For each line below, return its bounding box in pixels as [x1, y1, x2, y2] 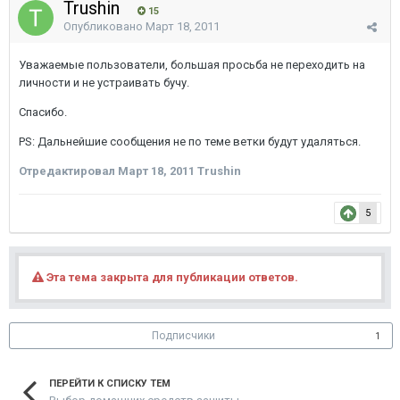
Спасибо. [19, 105, 67, 119]
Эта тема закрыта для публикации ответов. [44, 271, 298, 284]
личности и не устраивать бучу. [19, 76, 189, 89]
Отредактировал [19, 164, 118, 178]
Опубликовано [63, 20, 146, 33]
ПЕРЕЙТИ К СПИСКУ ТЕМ [49, 378, 171, 389]
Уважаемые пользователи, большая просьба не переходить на [19, 58, 365, 71]
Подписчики [152, 329, 215, 342]
